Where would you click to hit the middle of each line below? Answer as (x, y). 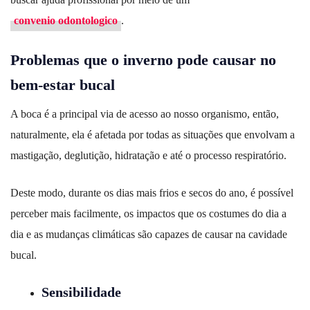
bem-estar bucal (63, 84)
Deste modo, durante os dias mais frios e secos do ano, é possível (152, 193)
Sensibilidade (81, 292)
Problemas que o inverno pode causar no (143, 60)
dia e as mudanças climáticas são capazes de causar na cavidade (149, 235)
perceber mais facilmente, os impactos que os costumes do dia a (148, 214)
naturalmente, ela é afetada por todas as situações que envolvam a (153, 135)
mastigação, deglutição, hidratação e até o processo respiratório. (148, 156)
